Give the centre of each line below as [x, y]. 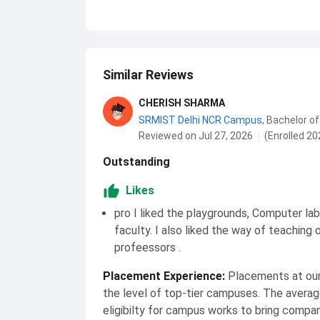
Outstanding [136, 162]
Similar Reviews [148, 75]
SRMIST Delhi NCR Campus [200, 120]
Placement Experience [162, 276]
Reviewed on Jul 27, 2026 [196, 136]
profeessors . [147, 247]
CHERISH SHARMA [182, 103]
